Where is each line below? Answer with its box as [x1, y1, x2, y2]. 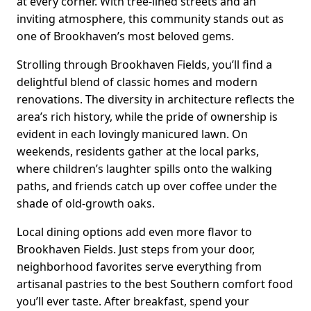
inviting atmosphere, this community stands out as [17, 11, 284, 27]
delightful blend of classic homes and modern [17, 74, 258, 90]
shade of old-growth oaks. [17, 196, 155, 212]
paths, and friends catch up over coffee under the [17, 178, 277, 194]
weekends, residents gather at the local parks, [17, 144, 259, 160]
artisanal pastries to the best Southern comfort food [17, 276, 293, 292]
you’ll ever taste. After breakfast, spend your [17, 294, 249, 310]
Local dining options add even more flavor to [17, 224, 252, 240]
